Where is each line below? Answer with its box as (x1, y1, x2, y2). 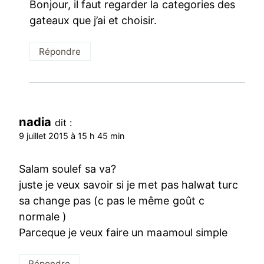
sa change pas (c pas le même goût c (19, 194, 204, 207)
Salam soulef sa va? (19, 162, 117, 175)
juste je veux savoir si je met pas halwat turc (19, 178, 238, 191)
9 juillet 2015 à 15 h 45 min (19, 131, 125, 141)
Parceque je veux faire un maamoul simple (19, 226, 227, 239)
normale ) (19, 210, 67, 223)
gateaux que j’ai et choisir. (29, 14, 157, 27)
